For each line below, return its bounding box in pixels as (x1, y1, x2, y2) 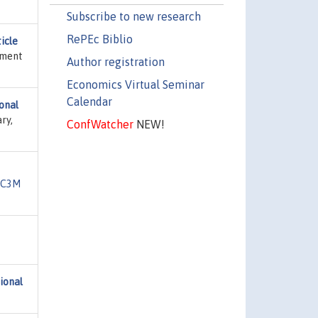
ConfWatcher (66, 117, 133, 131)
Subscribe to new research (66, 9, 201, 23)
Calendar (66, 94, 112, 108)
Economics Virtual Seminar (66, 77, 204, 91)
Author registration (66, 55, 165, 68)
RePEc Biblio (66, 32, 133, 45)
